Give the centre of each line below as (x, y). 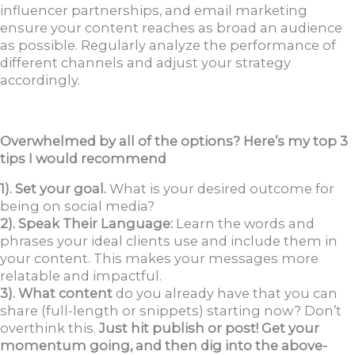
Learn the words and (244, 223)
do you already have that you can (225, 293)
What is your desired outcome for (220, 188)
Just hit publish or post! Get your (209, 328)
